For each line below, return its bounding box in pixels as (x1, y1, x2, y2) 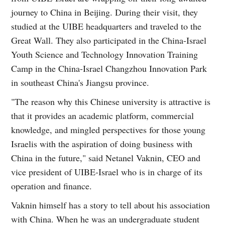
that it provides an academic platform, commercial (11, 109, 194, 122)
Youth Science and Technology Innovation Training (11, 48, 198, 60)
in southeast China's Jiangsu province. (11, 76, 150, 88)
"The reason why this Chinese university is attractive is (11, 95, 211, 107)
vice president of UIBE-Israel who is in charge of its (11, 165, 203, 178)
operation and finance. (11, 179, 92, 192)
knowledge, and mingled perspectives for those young (11, 123, 206, 136)
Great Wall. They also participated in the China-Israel (11, 34, 207, 46)
